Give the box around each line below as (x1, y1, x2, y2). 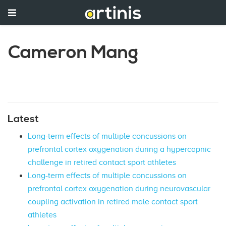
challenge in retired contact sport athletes (28, 157, 176, 167)
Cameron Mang (8, 41, 139, 65)
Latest (8, 112, 39, 126)
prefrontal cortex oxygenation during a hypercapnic (28, 144, 211, 154)
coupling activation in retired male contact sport (28, 197, 198, 206)
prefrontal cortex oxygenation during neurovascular (28, 184, 210, 193)
